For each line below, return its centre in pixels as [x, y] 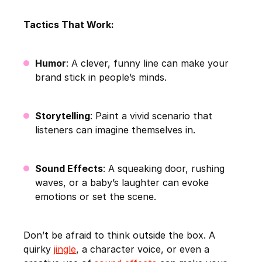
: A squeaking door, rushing [164, 169]
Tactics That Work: [69, 25]
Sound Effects [69, 169]
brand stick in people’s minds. [101, 77]
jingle [65, 249]
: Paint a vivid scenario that [151, 116]
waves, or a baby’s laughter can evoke [122, 183]
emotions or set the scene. [96, 197]
